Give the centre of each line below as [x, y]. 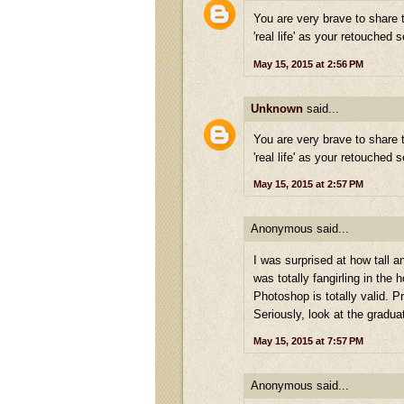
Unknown [277, 108]
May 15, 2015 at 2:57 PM [308, 184]
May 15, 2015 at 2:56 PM [308, 64]
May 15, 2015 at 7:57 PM [308, 341]
